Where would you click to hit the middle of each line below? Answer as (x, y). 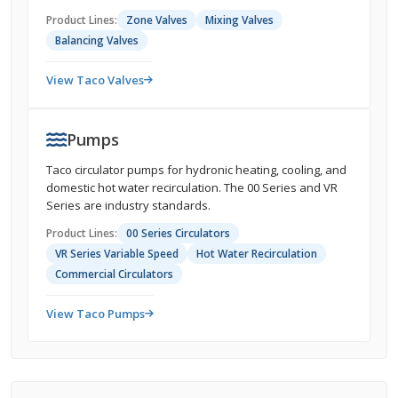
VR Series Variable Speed (117, 254)
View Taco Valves (95, 80)
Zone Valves (157, 20)
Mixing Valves (239, 20)
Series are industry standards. (128, 205)
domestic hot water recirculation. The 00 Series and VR (192, 187)
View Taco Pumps (96, 314)
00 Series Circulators (178, 233)
